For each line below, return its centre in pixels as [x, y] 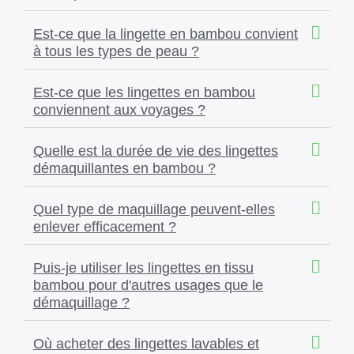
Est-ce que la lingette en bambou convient [166, 34]
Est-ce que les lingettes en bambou [144, 92]
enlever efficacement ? [105, 226]
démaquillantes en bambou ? [124, 168]
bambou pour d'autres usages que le [148, 285]
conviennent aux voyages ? [119, 109]
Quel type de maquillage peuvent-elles [154, 209]
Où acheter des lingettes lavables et [146, 343]
